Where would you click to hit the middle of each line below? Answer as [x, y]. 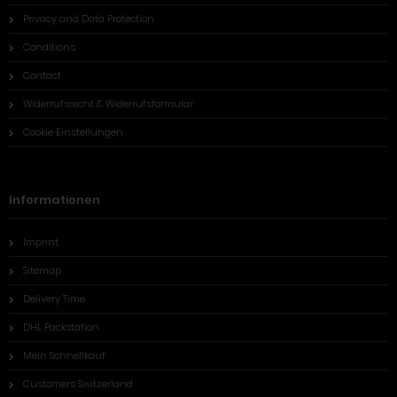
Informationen [54, 200]
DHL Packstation [61, 327]
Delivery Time [54, 299]
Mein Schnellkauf [64, 355]
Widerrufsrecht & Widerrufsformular [108, 104]
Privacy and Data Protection [89, 19]
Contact [42, 75]
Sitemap [42, 270]
